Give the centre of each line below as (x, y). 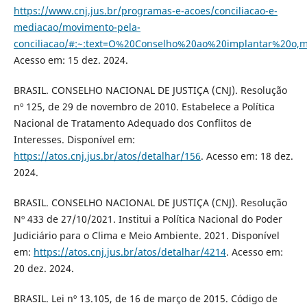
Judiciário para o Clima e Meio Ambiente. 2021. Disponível (146, 235)
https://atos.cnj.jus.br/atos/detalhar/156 (107, 156)
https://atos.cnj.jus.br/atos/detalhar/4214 (130, 252)
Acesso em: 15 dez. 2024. (71, 60)
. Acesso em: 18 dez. (247, 156)
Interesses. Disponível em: (74, 139)
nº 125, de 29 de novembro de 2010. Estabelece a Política (144, 106)
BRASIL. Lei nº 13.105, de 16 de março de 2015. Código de (145, 299)
